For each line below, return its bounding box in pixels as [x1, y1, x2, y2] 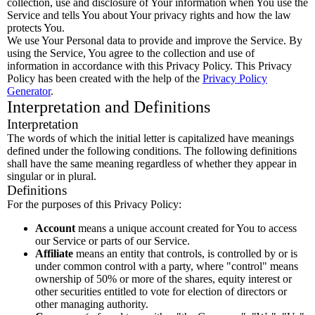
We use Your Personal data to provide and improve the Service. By [7, 34, 302, 46]
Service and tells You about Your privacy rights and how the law [7, 9, 291, 21]
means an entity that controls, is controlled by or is [73, 247, 297, 259]
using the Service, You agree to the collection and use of [7, 47, 255, 59]
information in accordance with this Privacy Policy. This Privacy [7, 60, 292, 72]
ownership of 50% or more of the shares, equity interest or [35, 273, 292, 285]
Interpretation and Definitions [7, 98, 210, 116]
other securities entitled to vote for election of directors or [35, 285, 287, 297]
